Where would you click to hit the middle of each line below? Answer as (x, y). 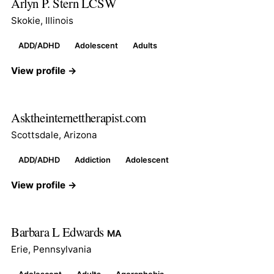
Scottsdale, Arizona (54, 135)
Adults (145, 45)
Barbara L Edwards (59, 231)
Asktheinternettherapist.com (79, 117)
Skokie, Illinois (42, 20)
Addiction (93, 160)
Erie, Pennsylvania (51, 249)
